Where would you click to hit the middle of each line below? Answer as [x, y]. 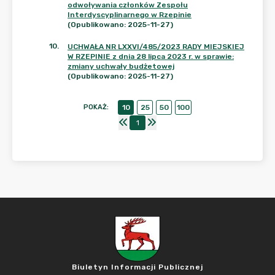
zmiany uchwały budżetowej [121, 66]
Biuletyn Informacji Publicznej [137, 267]
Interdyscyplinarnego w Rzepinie [130, 15]
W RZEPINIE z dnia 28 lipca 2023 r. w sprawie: [151, 56]
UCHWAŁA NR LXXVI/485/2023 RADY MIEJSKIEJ [156, 47]
